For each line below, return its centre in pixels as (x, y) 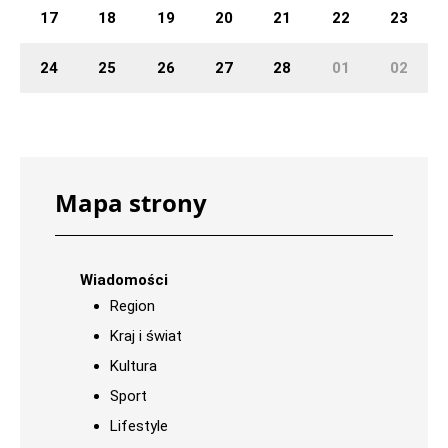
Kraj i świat (146, 336)
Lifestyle (139, 426)
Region (132, 306)
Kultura (133, 366)
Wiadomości (124, 280)
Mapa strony (131, 202)
